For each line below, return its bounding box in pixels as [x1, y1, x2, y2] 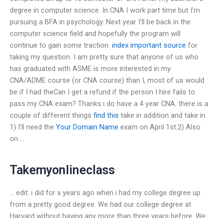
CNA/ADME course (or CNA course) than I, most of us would [10, 75, 204, 85]
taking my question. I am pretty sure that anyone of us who [10, 52, 199, 61]
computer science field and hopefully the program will [10, 29, 181, 38]
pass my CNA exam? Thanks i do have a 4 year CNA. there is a [10, 99, 208, 108]
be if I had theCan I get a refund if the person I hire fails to [10, 87, 195, 96]
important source [130, 40, 186, 50]
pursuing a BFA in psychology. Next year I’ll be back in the [10, 17, 191, 26]
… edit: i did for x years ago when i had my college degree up [10, 188, 200, 197]
